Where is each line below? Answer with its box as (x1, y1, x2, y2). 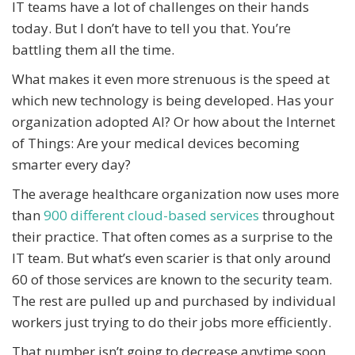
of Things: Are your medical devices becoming (12, 134, 300, 153)
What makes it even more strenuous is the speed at (12, 70, 330, 89)
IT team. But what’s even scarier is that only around (12, 249, 331, 268)
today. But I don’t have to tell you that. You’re (12, 19, 291, 38)
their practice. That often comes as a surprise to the (12, 227, 333, 246)
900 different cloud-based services (44, 206, 259, 225)
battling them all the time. (12, 40, 174, 59)
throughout (259, 206, 334, 225)
